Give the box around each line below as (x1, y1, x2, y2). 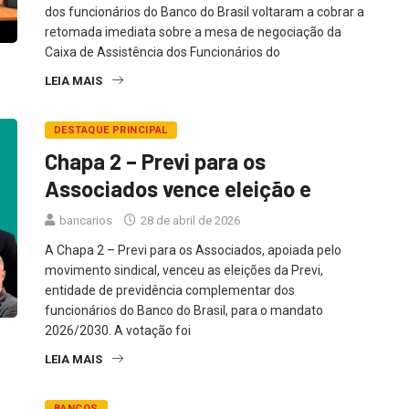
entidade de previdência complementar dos (45, 282, 295, 298)
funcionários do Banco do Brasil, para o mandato (45, 302, 323, 318)
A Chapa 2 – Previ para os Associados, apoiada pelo (45, 242, 341, 257)
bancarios (59, 213, 112, 227)
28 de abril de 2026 (138, 213, 240, 227)
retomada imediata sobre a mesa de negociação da (45, 24, 341, 39)
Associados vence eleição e (45, 174, 311, 202)
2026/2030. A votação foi (45, 322, 191, 338)
